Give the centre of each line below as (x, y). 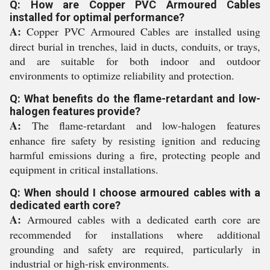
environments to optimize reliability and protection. (122, 75)
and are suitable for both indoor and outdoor (135, 61)
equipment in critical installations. (84, 169)
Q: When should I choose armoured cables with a (135, 192)
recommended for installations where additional (135, 234)
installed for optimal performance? (97, 17)
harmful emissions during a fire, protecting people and (135, 155)
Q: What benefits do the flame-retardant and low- (135, 98)
